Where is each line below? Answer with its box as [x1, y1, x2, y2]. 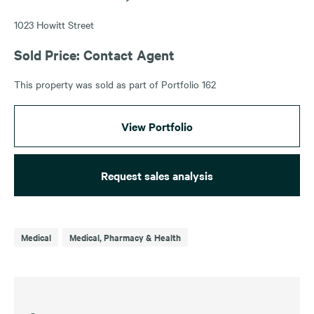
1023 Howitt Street [14, 17, 94, 32]
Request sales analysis [101, 167, 213, 183]
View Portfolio [121, 118, 193, 134]
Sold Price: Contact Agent [14, 45, 175, 64]
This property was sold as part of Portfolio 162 [14, 76, 216, 91]
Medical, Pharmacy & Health [69, 230, 181, 244]
